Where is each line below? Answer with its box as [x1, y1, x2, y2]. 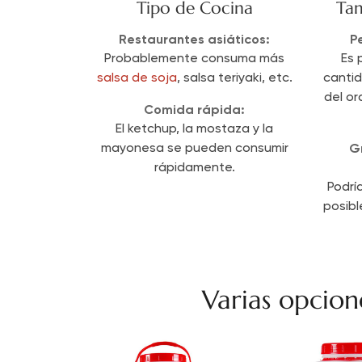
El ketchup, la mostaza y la [116, 122, 274, 136]
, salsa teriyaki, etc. [176, 71, 293, 85]
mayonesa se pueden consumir [100, 141, 288, 155]
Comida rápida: [144, 101, 246, 117]
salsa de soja [96, 71, 177, 85]
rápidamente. [154, 161, 235, 175]
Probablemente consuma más [104, 52, 285, 65]
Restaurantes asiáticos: [119, 31, 271, 47]
